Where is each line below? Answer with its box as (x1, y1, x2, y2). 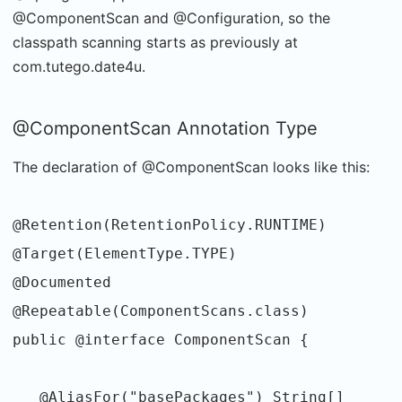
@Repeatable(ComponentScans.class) (13, 301, 309, 319)
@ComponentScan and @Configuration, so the (13, 8, 330, 27)
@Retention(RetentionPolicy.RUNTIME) (13, 215, 327, 233)
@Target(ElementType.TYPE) (13, 244, 237, 262)
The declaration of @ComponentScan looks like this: (13, 157, 370, 176)
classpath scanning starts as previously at (13, 32, 298, 51)
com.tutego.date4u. (13, 57, 145, 75)
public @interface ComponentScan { (13, 330, 309, 348)
